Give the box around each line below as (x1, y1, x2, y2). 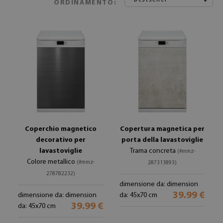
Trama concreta (129, 147, 177, 155)
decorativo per (36, 136, 86, 144)
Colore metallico (27, 158, 77, 166)
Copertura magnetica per (120, 125, 205, 133)
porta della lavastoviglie (121, 136, 203, 144)
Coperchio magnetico (25, 125, 97, 133)
